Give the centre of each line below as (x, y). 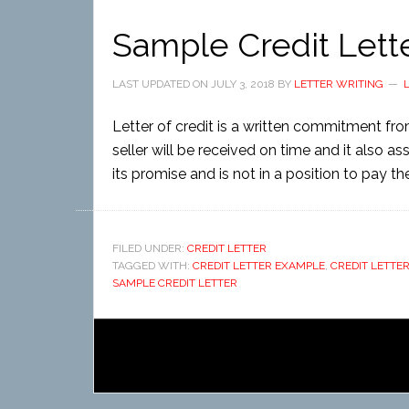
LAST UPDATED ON (162, 84)
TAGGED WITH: (152, 266)
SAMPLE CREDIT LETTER (175, 283)
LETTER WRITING (339, 84)
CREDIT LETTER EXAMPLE (259, 266)
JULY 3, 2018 (243, 84)
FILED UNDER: (150, 248)
